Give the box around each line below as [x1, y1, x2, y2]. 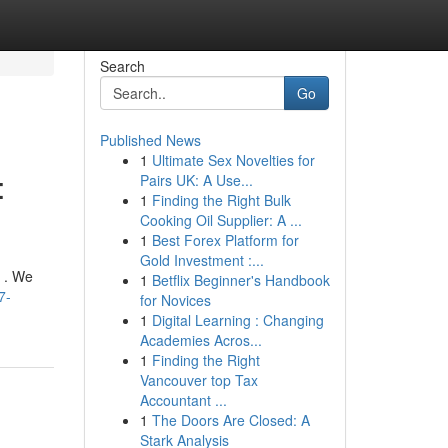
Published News [99, 130, 201, 150]
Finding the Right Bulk [151, 190, 291, 210]
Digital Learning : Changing [151, 310, 324, 330]
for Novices [139, 290, 211, 310]
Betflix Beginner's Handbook [151, 270, 330, 290]
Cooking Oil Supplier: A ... [139, 210, 302, 230]
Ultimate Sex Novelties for [151, 150, 315, 170]
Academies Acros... [139, 330, 262, 350]
